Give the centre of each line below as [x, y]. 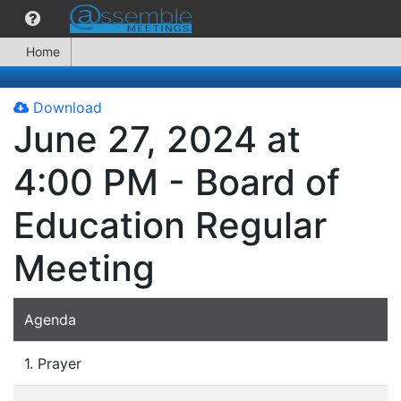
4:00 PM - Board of [177, 182]
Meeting [84, 268]
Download [65, 107]
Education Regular [170, 225]
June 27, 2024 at [157, 139]
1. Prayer [53, 363]
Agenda [50, 320]
